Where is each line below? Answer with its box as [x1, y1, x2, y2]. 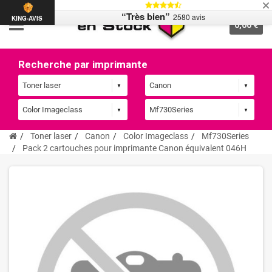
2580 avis [172, 12, 205, 22]
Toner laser [30, 131, 72, 141]
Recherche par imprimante [18, 58, 148, 70]
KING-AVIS [12, 14, 43, 23]
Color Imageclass [123, 131, 188, 141]
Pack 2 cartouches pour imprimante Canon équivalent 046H [22, 143, 246, 154]
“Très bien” [121, 10, 170, 23]
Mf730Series [202, 131, 249, 141]
